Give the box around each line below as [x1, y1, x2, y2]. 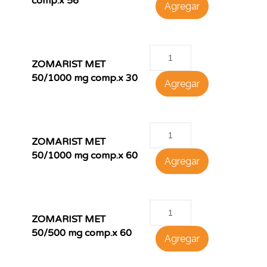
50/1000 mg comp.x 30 [32, 72, 138, 84]
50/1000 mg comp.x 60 [32, 150, 138, 162]
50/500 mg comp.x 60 [32, 227, 132, 239]
